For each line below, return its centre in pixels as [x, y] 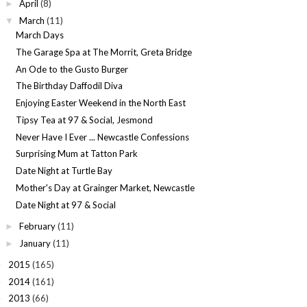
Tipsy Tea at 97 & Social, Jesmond [85, 120]
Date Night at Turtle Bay [64, 171]
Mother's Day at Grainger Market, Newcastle [106, 187]
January [35, 243]
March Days [40, 35]
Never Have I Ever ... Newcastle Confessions [103, 137]
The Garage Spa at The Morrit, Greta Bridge [104, 52]
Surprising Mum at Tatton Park [77, 154]
